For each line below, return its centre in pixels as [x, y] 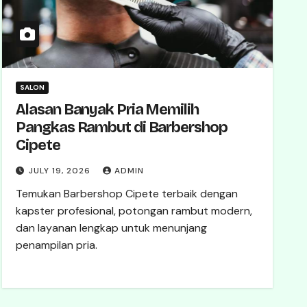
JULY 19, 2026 [61, 171]
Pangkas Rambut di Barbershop [122, 127]
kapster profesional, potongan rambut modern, [134, 211]
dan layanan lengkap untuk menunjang [112, 228]
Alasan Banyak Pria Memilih [107, 110]
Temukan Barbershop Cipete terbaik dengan [127, 194]
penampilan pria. [57, 245]
